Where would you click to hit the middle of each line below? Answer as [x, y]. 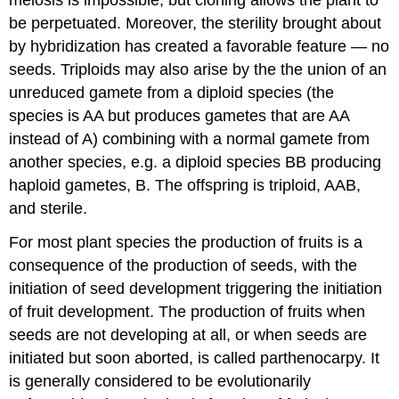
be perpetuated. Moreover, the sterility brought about [195, 23]
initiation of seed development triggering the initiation [196, 289]
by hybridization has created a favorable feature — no [199, 46]
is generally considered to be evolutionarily [160, 382]
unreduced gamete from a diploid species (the [172, 92]
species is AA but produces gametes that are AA [179, 115]
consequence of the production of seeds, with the [183, 266]
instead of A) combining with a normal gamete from [190, 138]
